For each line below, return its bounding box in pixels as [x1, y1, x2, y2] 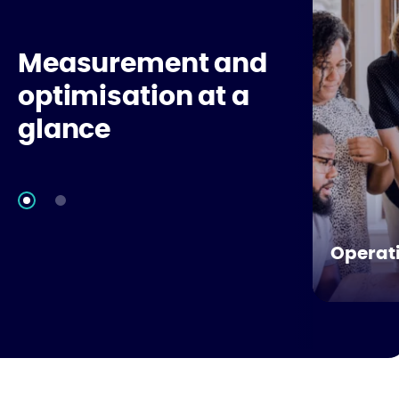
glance [18, 117, 111, 143]
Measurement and [18, 51, 268, 77]
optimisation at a [18, 84, 249, 110]
